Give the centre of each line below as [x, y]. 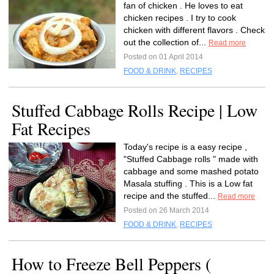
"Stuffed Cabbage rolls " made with [191, 159]
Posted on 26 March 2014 [166, 210]
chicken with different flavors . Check [194, 30]
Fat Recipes [51, 128]
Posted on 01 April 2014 [163, 57]
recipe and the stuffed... [171, 196]
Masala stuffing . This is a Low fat [188, 183]
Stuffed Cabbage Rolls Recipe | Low [135, 110]
